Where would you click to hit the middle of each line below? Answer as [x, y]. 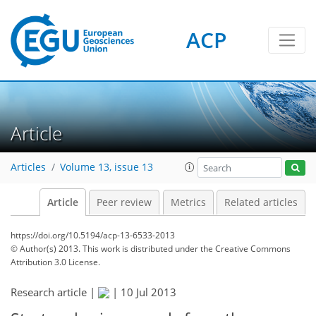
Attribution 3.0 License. [55, 262]
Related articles [261, 202]
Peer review [124, 202]
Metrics [188, 202]
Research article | [54, 292]
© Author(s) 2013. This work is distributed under [105, 249]
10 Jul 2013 [148, 292]
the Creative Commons [245, 249]
